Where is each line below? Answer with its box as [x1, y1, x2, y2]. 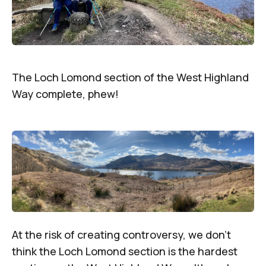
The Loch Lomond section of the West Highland [12, 70, 249, 85]
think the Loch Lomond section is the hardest [12, 243, 237, 258]
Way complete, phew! [12, 87, 119, 102]
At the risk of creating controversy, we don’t [12, 227, 231, 242]
